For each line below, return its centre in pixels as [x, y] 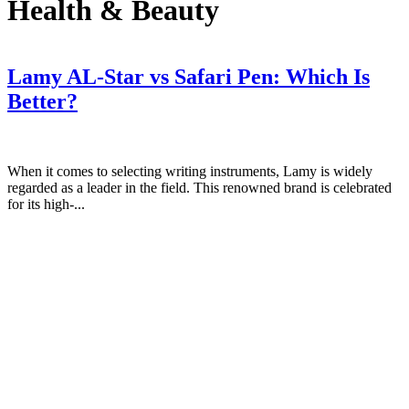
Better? [42, 102]
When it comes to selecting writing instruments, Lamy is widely [190, 172]
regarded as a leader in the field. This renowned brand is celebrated [199, 188]
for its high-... [46, 204]
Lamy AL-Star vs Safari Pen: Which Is [189, 77]
